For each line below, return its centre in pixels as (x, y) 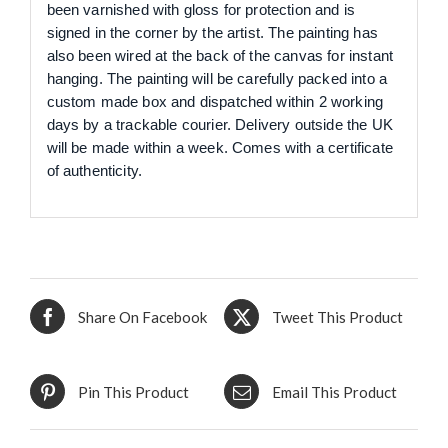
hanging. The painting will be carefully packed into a (216, 78)
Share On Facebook (142, 316)
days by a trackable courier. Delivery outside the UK (219, 124)
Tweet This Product (337, 316)
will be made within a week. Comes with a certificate (219, 147)
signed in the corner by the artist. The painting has (212, 32)
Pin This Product (133, 391)
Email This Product (334, 391)
